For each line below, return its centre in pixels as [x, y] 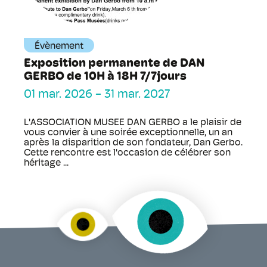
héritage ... [46, 163]
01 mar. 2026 [58, 95]
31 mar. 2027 [137, 95]
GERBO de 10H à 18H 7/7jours [105, 77]
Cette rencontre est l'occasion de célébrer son [127, 153]
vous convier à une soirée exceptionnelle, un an [128, 133]
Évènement [59, 46]
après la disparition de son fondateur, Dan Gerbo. [133, 143]
